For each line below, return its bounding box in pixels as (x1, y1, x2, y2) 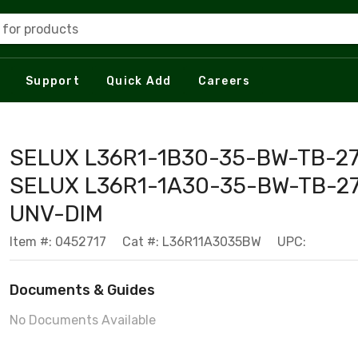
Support (26, 74, 80, 88)
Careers (197, 74, 251, 88)
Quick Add (106, 74, 172, 88)
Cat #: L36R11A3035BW (122, 234, 261, 249)
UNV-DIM (10, 201, 103, 227)
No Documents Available (10, 312, 156, 328)
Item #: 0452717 (10, 234, 106, 249)
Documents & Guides (10, 281, 155, 299)
